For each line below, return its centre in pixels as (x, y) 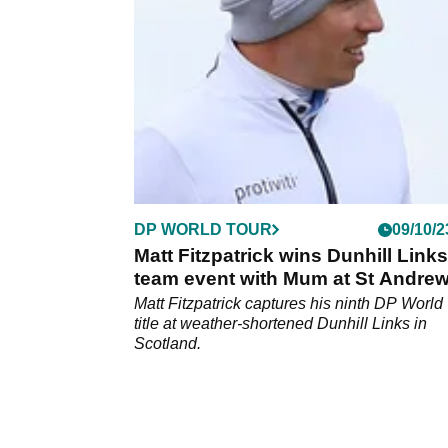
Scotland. (167, 344)
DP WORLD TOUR (203, 230)
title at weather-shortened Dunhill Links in (280, 324)
